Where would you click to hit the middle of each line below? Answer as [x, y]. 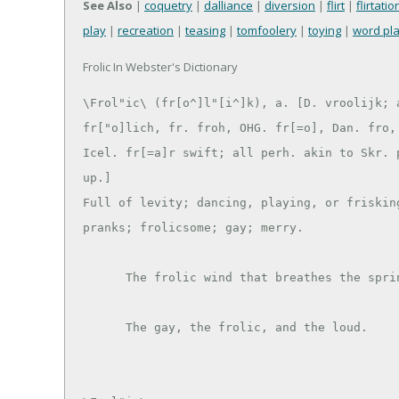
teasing [205, 31]
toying [325, 31]
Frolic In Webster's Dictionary [160, 67]
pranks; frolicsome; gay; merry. [193, 228]
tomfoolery [267, 31]
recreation [146, 31]
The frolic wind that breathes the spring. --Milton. [104, 278]
